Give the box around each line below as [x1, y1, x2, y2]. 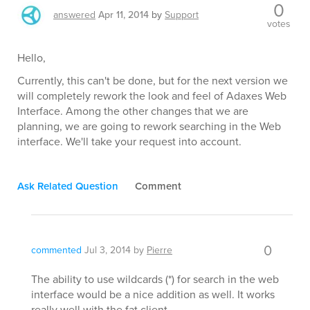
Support [165, 8, 199, 22]
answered [53, 8, 95, 22]
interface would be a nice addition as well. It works [31, 286, 275, 302]
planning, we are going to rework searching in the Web [17, 118, 281, 134]
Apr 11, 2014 [98, 8, 149, 22]
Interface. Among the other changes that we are [17, 103, 248, 119]
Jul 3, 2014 [84, 243, 131, 257]
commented [31, 243, 82, 257]
